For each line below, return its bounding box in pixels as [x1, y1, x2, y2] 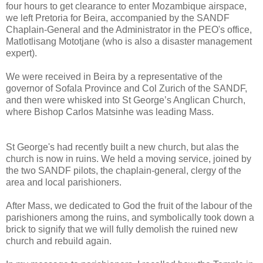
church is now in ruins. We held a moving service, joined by [6, 154, 251, 164]
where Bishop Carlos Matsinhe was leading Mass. [6, 107, 214, 117]
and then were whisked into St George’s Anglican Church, [6, 95, 245, 106]
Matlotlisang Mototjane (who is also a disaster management [6, 36, 252, 47]
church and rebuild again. [6, 236, 112, 247]
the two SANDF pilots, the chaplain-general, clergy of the [6, 166, 241, 176]
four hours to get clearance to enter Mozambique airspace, [6, 1, 247, 12]
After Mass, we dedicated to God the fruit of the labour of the [6, 201, 252, 211]
